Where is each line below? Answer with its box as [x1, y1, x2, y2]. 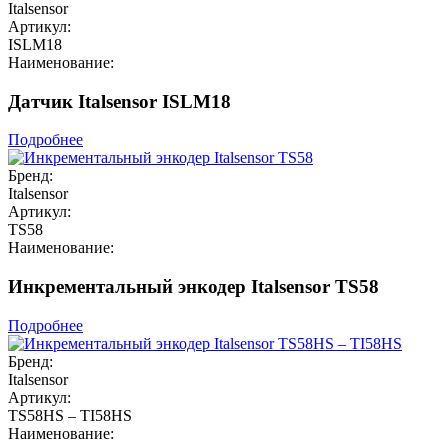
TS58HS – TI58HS [8, 406, 132, 424]
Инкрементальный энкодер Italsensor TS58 [8, 275, 379, 297]
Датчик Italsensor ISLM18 [8, 90, 231, 112]
